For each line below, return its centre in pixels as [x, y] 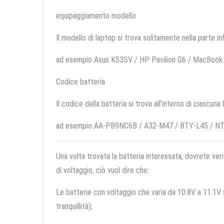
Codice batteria [80, 82]
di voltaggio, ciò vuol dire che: [102, 170]
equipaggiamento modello [96, 16]
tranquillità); [74, 206]
